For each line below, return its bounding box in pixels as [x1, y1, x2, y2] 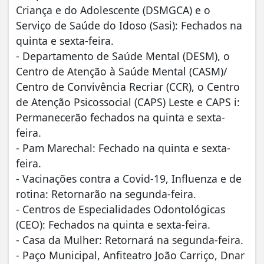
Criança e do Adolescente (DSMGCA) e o [16, 2, 210, 17]
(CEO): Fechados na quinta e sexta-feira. [16, 217, 210, 232]
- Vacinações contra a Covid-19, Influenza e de [16, 171, 242, 186]
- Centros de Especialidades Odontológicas [16, 202, 225, 216]
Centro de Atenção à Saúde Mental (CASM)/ [16, 64, 227, 78]
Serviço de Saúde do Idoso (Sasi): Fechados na [16, 18, 242, 32]
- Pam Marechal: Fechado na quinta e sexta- [16, 140, 230, 155]
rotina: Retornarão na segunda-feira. [16, 186, 196, 201]
